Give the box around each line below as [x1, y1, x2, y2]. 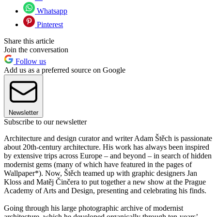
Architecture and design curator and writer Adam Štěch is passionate [4, 134, 212, 143]
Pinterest [35, 20, 63, 29]
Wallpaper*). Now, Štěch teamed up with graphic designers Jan [4, 169, 197, 178]
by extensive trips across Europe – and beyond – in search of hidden [4, 152, 212, 160]
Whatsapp [35, 7, 67, 15]
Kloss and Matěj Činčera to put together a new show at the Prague [4, 178, 206, 186]
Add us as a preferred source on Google [4, 66, 125, 75]
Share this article [4, 37, 54, 46]
